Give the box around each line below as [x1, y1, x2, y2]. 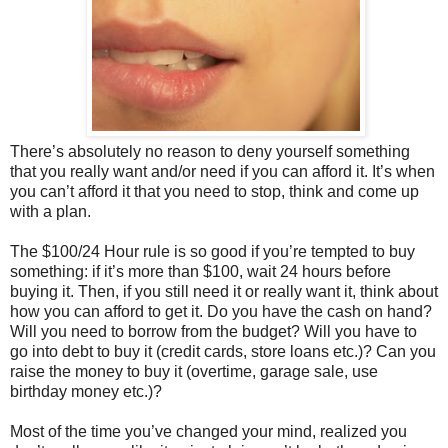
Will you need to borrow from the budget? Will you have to [10, 322, 417, 340]
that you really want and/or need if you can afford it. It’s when [10, 162, 435, 180]
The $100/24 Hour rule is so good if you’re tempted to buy [10, 242, 415, 260]
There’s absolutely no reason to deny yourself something [10, 142, 410, 160]
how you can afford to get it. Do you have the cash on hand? [10, 302, 432, 320]
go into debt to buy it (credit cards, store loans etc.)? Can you [10, 342, 436, 360]
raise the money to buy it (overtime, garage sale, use [10, 362, 378, 380]
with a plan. [10, 202, 91, 220]
